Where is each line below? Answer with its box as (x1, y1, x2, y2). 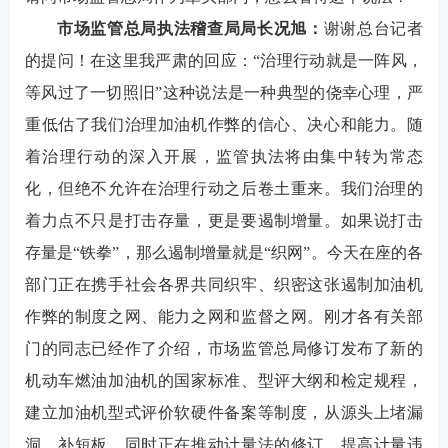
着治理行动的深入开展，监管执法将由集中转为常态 (25, 148, 423, 166)
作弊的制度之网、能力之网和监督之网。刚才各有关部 (25, 308, 423, 326)
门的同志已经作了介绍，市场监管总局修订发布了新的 (25, 340, 423, 358)
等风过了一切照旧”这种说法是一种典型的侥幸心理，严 (25, 84, 423, 102)
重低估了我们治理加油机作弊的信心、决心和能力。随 (25, 116, 423, 134)
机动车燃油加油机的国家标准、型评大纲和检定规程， (25, 372, 423, 390)
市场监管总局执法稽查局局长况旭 (57, 20, 307, 38)
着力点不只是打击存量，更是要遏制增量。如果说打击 (25, 212, 423, 230)
